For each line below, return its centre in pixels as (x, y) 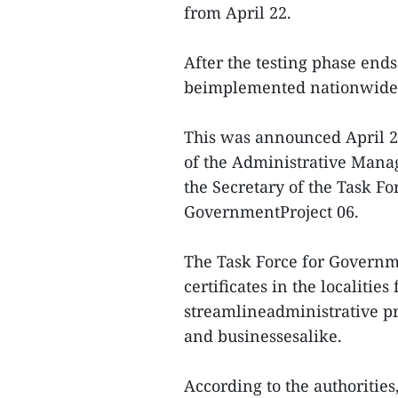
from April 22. (238, 12)
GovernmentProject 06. (271, 211)
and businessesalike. (263, 336)
